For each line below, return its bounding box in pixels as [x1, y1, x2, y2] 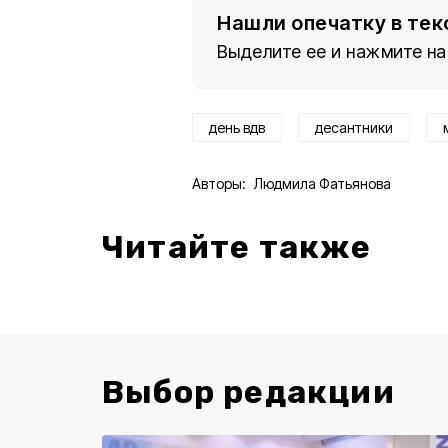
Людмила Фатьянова [254, 175, 391, 192]
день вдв [209, 119, 265, 136]
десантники [315, 119, 393, 136]
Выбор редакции [102, 373, 395, 411]
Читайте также [102, 228, 372, 266]
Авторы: [192, 175, 246, 192]
